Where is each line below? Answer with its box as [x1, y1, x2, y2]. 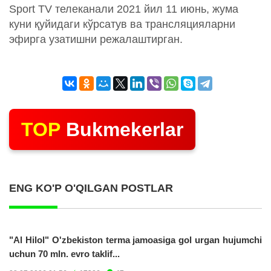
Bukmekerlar [60, 119, 183, 141]
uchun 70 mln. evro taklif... [9, 249, 120, 260]
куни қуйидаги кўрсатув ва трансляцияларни [9, 18, 235, 31]
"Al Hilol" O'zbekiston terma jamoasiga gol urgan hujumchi [9, 235, 262, 246]
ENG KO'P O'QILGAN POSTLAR [9, 182, 173, 195]
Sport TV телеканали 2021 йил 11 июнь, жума [9, 3, 238, 16]
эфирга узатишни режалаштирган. [9, 33, 183, 46]
